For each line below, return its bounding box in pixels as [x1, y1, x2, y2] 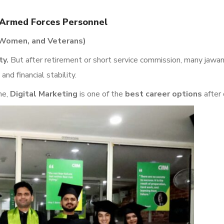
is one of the [77, 88, 125, 99]
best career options [125, 88, 202, 99]
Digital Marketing [10, 88, 77, 99]
